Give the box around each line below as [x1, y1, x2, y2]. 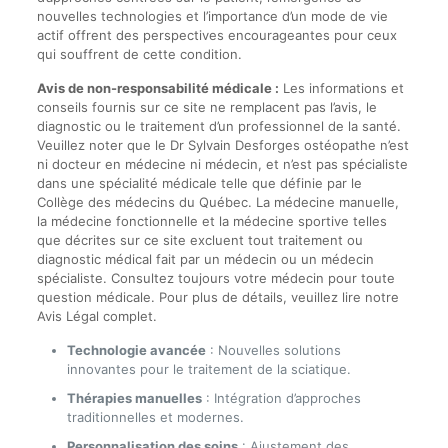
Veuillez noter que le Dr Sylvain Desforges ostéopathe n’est [36, 136, 409, 153]
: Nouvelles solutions [205, 341, 341, 358]
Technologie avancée [66, 341, 206, 358]
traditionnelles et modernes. [66, 408, 244, 425]
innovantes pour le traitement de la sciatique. [66, 360, 351, 377]
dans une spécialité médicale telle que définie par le [36, 174, 362, 191]
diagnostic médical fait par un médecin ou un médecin [36, 250, 374, 267]
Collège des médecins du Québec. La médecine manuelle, [36, 193, 399, 210]
